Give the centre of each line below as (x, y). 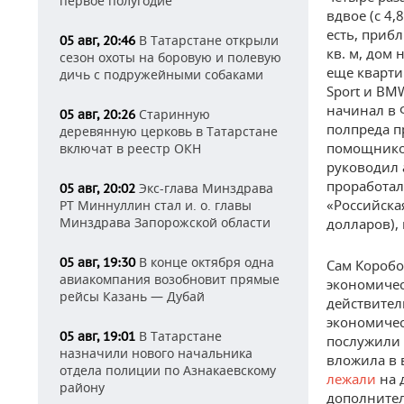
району (82, 387)
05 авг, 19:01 (97, 336)
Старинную (173, 114)
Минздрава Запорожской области (165, 222)
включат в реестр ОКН (130, 148)
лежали (351, 379)
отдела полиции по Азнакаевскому (168, 370)
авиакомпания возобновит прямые (170, 279)
